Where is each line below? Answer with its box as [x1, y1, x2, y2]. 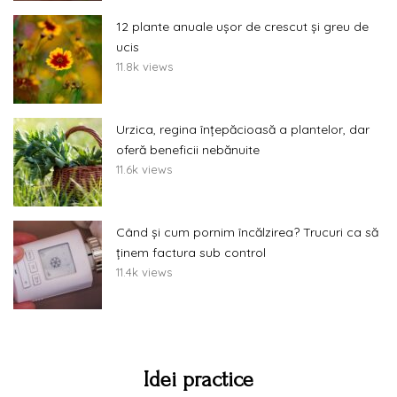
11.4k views [116, 265, 172, 280]
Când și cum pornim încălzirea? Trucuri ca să [116, 224, 378, 241]
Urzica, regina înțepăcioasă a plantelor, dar [116, 121, 370, 138]
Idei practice [144, 368, 253, 393]
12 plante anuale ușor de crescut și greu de [116, 19, 369, 35]
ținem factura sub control [116, 245, 266, 261]
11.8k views [116, 59, 173, 74]
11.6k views [116, 162, 172, 177]
